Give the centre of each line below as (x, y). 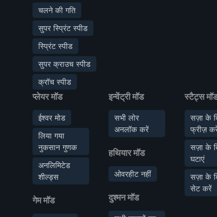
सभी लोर (126, 117)
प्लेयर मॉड (47, 96)
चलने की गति (57, 10)
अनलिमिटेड (54, 165)
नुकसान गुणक (58, 147)
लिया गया (51, 135)
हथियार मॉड (126, 153)
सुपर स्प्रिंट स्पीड (63, 28)
